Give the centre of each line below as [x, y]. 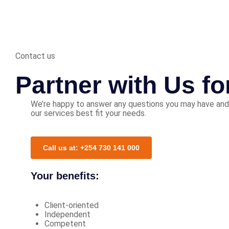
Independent [68, 214]
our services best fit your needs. [88, 113]
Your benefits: [65, 176]
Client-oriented [72, 205]
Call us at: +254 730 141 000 [91, 147]
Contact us [35, 56]
